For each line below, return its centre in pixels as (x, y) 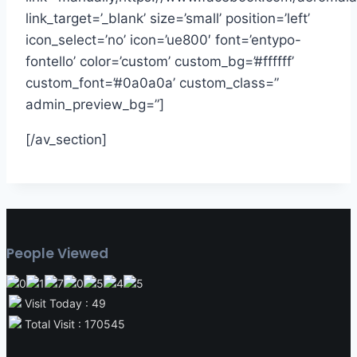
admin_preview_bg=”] (95, 104)
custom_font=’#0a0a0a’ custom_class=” (152, 82)
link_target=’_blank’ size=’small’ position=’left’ (168, 18)
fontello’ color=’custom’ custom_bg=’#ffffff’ (160, 61)
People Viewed (57, 253)
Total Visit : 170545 (73, 324)
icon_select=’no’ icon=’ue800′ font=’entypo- (163, 39)
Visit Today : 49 (64, 303)
